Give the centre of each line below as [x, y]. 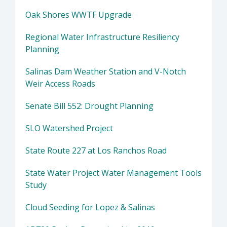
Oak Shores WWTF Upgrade [79, 14]
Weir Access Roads [60, 83]
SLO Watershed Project [69, 128]
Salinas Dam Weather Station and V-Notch [106, 71]
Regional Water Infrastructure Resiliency [102, 37]
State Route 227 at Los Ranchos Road [96, 150]
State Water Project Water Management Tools [113, 173]
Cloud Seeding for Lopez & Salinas [90, 207]
